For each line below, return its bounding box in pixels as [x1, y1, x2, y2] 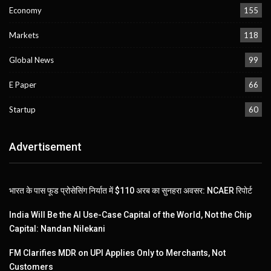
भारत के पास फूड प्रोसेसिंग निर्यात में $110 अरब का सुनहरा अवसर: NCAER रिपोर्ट [9, 186, 252, 196]
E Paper [9, 80, 36, 90]
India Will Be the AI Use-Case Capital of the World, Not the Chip [9, 210, 252, 220]
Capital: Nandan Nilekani [9, 224, 105, 234]
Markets [9, 30, 39, 41]
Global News [9, 55, 54, 65]
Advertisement [9, 140, 82, 154]
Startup [9, 105, 36, 115]
